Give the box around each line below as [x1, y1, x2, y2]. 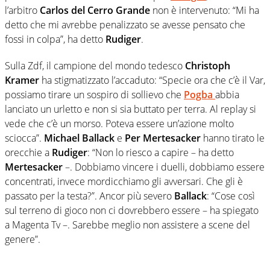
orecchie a [5, 145, 52, 159]
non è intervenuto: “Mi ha [152, 3, 259, 17]
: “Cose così [207, 189, 255, 202]
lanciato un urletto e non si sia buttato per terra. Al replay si [5, 102, 256, 116]
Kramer [5, 73, 39, 87]
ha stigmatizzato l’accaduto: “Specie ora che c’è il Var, [39, 73, 265, 87]
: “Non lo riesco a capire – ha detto [87, 145, 234, 159]
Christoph [185, 58, 230, 72]
